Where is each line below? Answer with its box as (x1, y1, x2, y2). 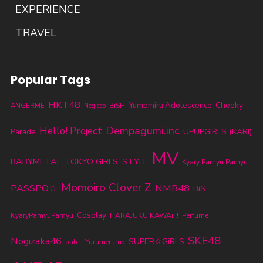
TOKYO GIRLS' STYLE (64, 155, 148, 167)
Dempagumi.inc (105, 123, 180, 138)
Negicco (83, 101, 106, 110)
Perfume (181, 210, 208, 220)
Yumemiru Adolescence (128, 100, 212, 111)
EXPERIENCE (15, 2, 81, 16)
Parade (10, 126, 36, 137)
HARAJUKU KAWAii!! (109, 210, 178, 220)
